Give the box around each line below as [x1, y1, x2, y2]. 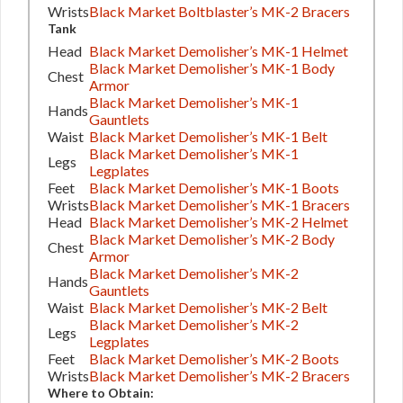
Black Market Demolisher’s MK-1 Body [89, 58, 335, 76]
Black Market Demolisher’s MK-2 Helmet [89, 212, 348, 230]
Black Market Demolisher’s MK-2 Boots [89, 349, 339, 367]
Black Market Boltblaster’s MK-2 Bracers [89, 2, 350, 20]
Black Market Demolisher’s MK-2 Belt [89, 298, 327, 316]
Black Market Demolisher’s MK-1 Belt [89, 127, 327, 145]
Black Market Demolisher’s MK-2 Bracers [89, 366, 350, 384]
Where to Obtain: [48, 384, 154, 400]
